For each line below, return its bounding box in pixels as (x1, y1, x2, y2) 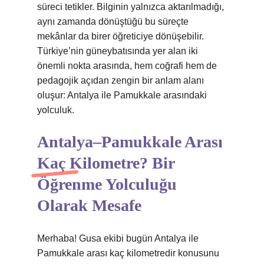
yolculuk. (37, 105, 74, 115)
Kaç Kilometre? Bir (37, 154, 174, 172)
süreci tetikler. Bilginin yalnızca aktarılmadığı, (37, 2, 224, 12)
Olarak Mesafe (37, 196, 141, 214)
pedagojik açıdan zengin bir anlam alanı (37, 75, 204, 85)
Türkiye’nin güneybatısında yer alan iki (37, 46, 198, 56)
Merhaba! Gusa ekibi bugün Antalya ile (37, 233, 199, 243)
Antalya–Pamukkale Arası (37, 133, 223, 151)
